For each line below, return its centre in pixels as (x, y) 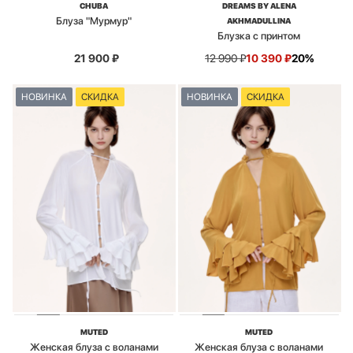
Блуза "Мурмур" (94, 20)
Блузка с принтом (259, 35)
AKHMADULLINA (259, 20)
